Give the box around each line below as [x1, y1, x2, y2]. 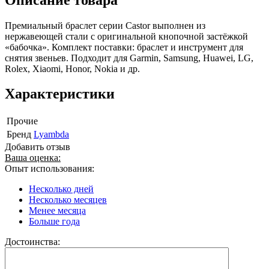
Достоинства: [5, 237, 60, 247]
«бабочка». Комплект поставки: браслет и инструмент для [5, 41, 243, 52]
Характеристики [5, 86, 115, 102]
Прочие [7, 116, 38, 127]
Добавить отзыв [5, 142, 70, 153]
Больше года [29, 216, 80, 227]
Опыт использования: [5, 163, 94, 174]
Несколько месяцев [29, 195, 107, 205]
